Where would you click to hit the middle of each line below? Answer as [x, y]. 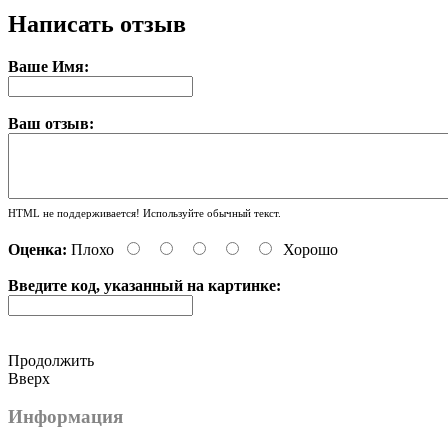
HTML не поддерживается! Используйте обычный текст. [144, 212]
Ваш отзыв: [51, 123]
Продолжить [51, 360]
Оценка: [37, 249]
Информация [65, 417]
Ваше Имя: [48, 66]
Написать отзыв [97, 23]
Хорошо [310, 249]
